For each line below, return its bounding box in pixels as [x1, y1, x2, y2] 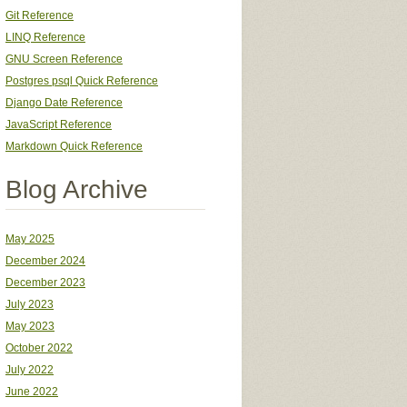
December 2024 [5, 254, 85, 268]
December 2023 [5, 276, 85, 290]
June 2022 [5, 385, 58, 399]
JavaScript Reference [5, 118, 112, 132]
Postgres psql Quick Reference [5, 74, 158, 88]
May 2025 [5, 233, 55, 246]
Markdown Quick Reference [5, 140, 143, 154]
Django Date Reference [5, 96, 123, 110]
